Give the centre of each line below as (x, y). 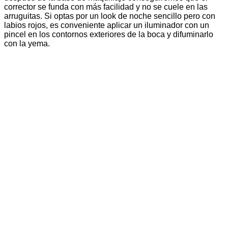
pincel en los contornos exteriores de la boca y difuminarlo (109, 35)
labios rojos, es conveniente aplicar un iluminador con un (107, 25)
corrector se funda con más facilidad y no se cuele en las (106, 7)
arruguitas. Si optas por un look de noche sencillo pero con (110, 16)
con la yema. (27, 44)
